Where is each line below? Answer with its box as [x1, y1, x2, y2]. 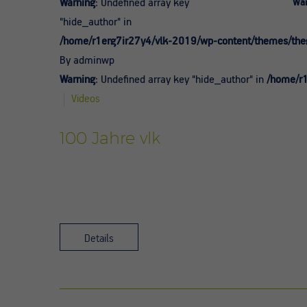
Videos [71, 93, 100, 106]
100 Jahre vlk [60, 127, 160, 147]
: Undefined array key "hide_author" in [95, 73, 267, 86]
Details [84, 232, 114, 245]
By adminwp [60, 54, 114, 67]
